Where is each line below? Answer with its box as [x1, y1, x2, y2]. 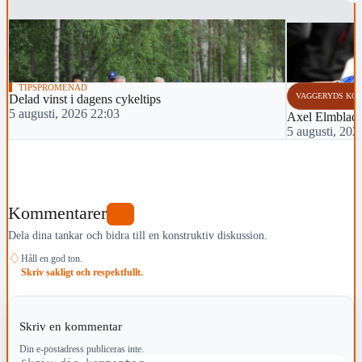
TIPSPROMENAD [19, 82, 87, 93]
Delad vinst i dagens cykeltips [9, 92, 161, 107]
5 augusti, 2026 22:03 [9, 107, 120, 121]
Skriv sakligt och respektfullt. [21, 267, 143, 279]
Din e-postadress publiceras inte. [19, 343, 144, 356]
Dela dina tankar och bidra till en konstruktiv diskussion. [8, 229, 267, 242]
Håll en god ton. [21, 253, 82, 265]
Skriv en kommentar [19, 319, 125, 334]
